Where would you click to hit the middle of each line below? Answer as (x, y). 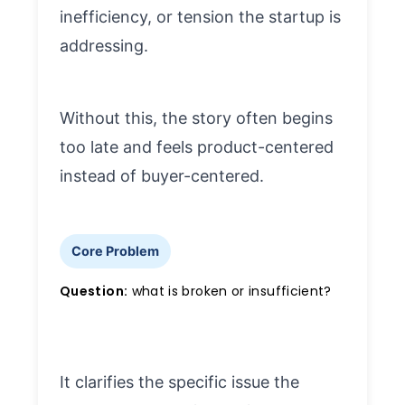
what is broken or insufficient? (230, 291)
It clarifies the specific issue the (179, 381)
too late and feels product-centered (197, 146)
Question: (94, 291)
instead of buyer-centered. (162, 175)
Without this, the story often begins (196, 118)
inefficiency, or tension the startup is (200, 16)
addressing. (104, 45)
